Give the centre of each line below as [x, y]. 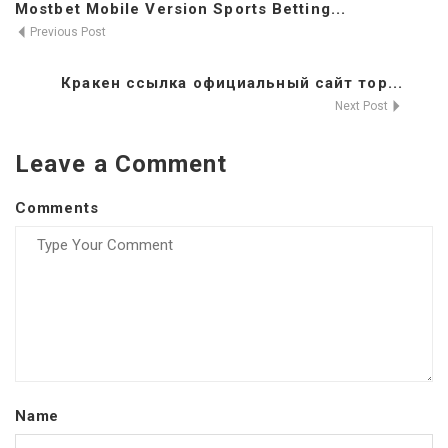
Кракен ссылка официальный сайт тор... [232, 82]
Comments [57, 207]
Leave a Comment [121, 163]
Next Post [363, 105]
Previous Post [66, 31]
